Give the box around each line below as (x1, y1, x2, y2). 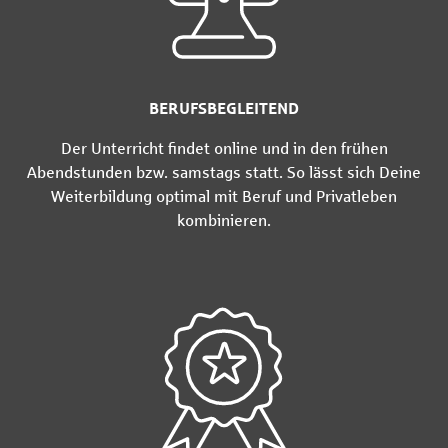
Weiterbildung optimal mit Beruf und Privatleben (51, 187, 397, 205)
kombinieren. (177, 211, 271, 229)
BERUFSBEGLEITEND (149, 99, 299, 117)
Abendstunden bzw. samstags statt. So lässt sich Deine (27, 163, 421, 181)
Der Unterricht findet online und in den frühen (60, 139, 388, 157)
